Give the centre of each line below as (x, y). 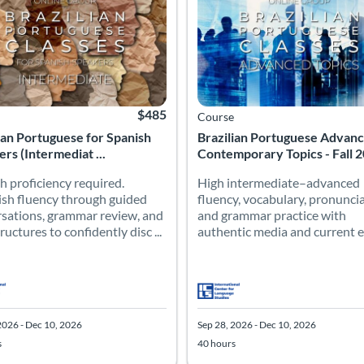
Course (216, 116)
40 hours (217, 343)
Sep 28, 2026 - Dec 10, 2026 (257, 324)
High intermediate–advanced (279, 182)
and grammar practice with (272, 214)
